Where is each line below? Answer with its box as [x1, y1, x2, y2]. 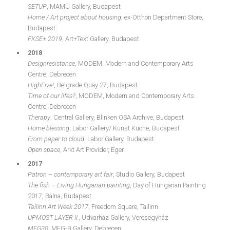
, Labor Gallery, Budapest [84, 135, 154, 143]
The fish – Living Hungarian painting [28, 181, 130, 189]
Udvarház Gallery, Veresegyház [80, 214, 168, 221]
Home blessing [28, 124, 69, 132]
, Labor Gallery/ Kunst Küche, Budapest [69, 124, 180, 132]
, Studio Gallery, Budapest [113, 170, 185, 178]
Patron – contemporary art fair [28, 170, 113, 178]
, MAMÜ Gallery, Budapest [47, 3, 121, 10]
